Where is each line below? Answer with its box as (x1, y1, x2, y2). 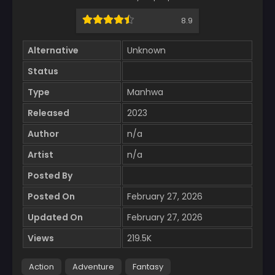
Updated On (28, 211, 83, 224)
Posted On (28, 190, 75, 203)
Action (29, 261, 54, 273)
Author (28, 128, 59, 141)
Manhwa (127, 86, 163, 99)
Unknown (127, 44, 166, 57)
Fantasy (133, 261, 163, 273)
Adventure (72, 261, 114, 273)
